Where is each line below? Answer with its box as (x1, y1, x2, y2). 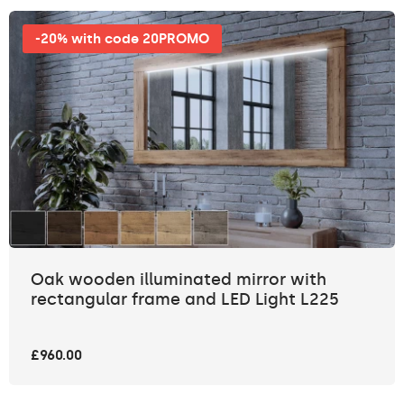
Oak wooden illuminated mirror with (31, 269, 326, 289)
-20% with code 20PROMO (35, 31, 209, 47)
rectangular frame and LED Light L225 (31, 289, 339, 309)
